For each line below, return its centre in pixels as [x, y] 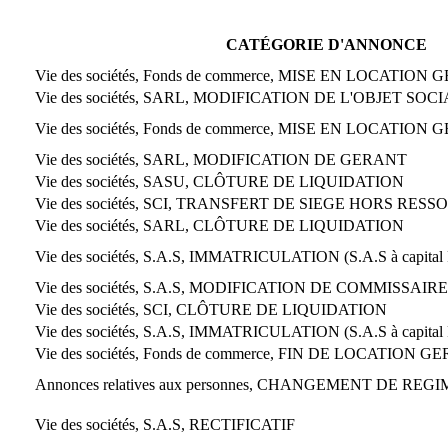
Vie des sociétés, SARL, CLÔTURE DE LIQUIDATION [219, 225]
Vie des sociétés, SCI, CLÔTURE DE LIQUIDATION [211, 309]
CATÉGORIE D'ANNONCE [326, 44]
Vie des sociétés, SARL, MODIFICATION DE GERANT [221, 159]
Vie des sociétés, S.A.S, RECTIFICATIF [165, 424]
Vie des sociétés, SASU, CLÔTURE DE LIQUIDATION [219, 181]
